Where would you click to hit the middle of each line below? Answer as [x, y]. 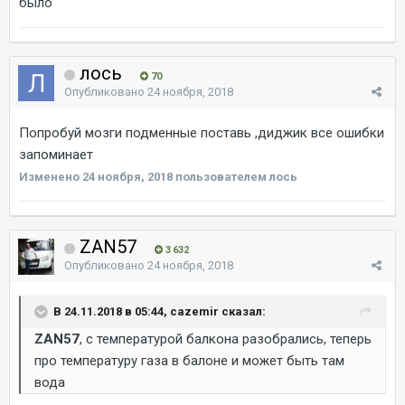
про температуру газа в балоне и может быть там [189, 360]
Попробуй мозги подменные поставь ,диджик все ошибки [202, 132]
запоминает [58, 154]
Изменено [51, 176]
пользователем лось [235, 176]
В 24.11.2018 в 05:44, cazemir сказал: [160, 311]
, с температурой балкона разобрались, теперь [226, 339]
